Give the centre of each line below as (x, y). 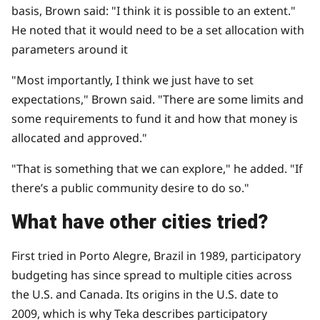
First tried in (45, 256)
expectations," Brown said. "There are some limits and (157, 99)
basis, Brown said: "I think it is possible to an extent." (154, 10)
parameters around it (70, 49)
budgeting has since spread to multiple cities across (152, 275)
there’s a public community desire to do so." (130, 187)
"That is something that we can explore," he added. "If (157, 168)
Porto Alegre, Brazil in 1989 (152, 256)
